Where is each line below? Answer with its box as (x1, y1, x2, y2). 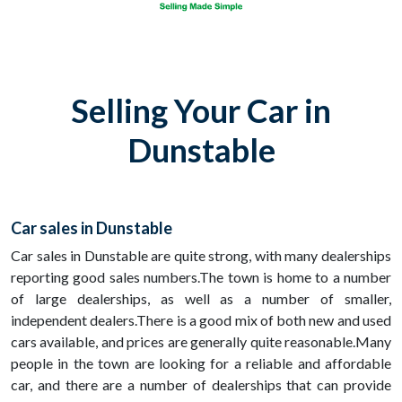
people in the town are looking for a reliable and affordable (11, 354, 391, 372)
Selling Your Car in (71, 91, 331, 131)
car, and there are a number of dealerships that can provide (11, 376, 391, 394)
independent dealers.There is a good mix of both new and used (11, 311, 391, 329)
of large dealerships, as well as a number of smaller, (11, 290, 391, 308)
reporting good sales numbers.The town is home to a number (11, 268, 391, 286)
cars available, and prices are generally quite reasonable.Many (11, 333, 391, 351)
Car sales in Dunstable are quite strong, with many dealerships (11, 247, 391, 265)
